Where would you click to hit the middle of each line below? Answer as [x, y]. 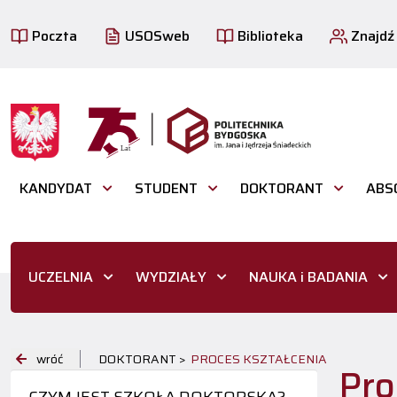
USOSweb [156, 35]
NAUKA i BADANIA [308, 277]
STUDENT [166, 188]
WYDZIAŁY [171, 277]
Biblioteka [269, 35]
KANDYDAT [56, 188]
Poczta [53, 35]
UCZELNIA [61, 277]
